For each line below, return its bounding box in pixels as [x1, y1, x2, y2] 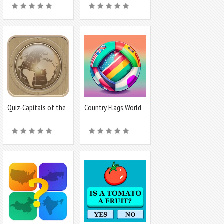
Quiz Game [84, 111, 115, 121]
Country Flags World [84, 102, 141, 112]
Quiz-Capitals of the [7, 102, 66, 112]
